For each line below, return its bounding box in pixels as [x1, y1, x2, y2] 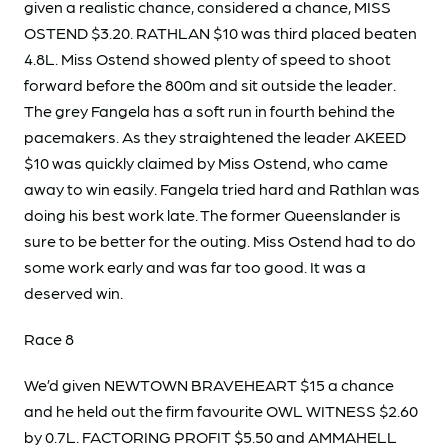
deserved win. [24, 283, 126, 302]
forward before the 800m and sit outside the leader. [24, 75, 399, 94]
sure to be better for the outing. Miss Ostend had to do [24, 231, 416, 250]
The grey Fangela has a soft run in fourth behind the [24, 101, 395, 120]
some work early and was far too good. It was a [24, 257, 366, 276]
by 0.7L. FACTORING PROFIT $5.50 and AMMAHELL [24, 427, 397, 446]
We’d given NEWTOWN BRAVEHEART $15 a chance [24, 375, 394, 394]
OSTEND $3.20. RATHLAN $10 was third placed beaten [24, 23, 417, 42]
